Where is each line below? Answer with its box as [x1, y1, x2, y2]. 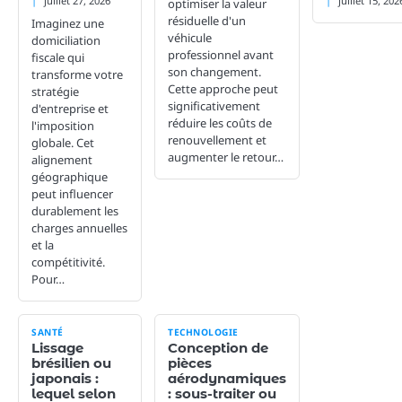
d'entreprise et [31, 100, 109, 117]
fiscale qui [31, 48, 84, 66]
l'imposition [31, 117, 94, 134]
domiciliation [31, 31, 100, 48]
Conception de [168, 339, 268, 356]
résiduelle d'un [168, 12, 246, 29]
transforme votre [31, 66, 123, 83]
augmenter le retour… [168, 148, 284, 165]
